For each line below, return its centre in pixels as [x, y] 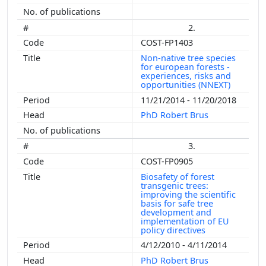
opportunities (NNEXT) [187, 84]
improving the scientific [188, 194]
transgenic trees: [175, 185]
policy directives [174, 230]
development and [176, 212]
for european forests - [185, 66]
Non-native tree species [188, 58]
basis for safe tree [177, 203]
